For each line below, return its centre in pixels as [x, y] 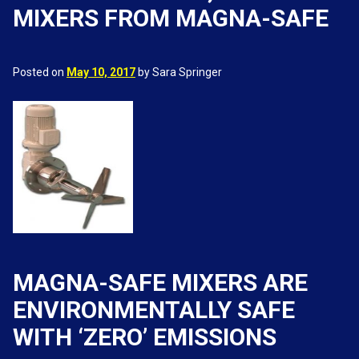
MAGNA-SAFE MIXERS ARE [160, 282]
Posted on [40, 72]
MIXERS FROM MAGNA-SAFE [171, 18]
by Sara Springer [179, 72]
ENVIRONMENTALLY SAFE [154, 310]
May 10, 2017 [101, 72]
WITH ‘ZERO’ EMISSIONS [145, 337]
